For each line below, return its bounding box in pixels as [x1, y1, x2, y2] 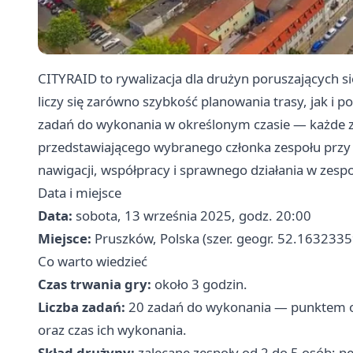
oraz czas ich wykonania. [38, 320, 187, 339]
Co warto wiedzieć [38, 251, 147, 270]
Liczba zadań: [38, 297, 125, 316]
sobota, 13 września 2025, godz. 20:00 [72, 206, 311, 225]
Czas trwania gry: [38, 274, 151, 293]
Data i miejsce [38, 183, 121, 202]
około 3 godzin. [151, 274, 247, 293]
